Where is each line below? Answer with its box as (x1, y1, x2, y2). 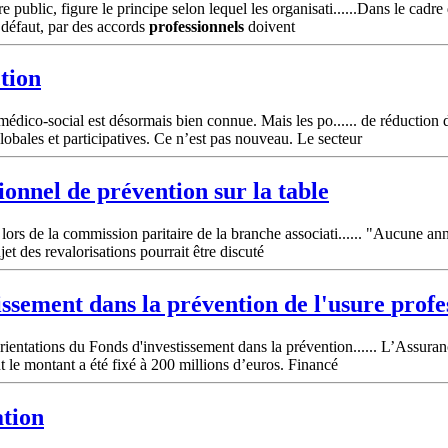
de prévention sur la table (61, 178, 329, 205)
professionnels (149, 17, 244, 35)
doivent (244, 17, 295, 35)
